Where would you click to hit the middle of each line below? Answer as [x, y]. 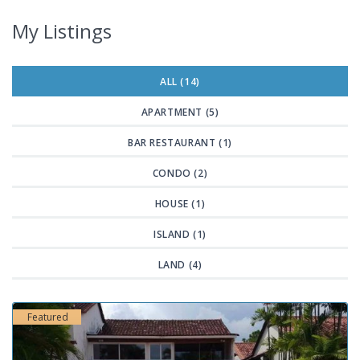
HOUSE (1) [180, 204]
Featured [48, 317]
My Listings [62, 31]
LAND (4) [180, 265]
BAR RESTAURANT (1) [180, 143]
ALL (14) [180, 82]
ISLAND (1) [180, 234]
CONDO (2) [180, 173]
